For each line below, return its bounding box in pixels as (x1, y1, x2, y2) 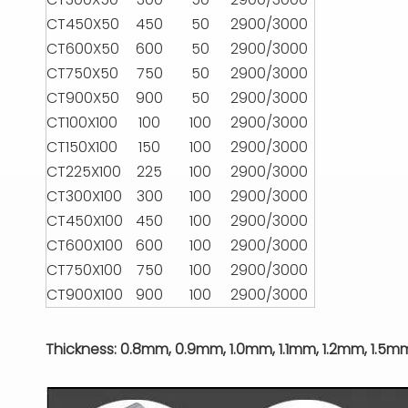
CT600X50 (46, 38, 119, 59)
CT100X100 (46, 112, 117, 133)
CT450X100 (46, 210, 123, 231)
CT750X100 (46, 260, 122, 280)
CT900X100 (46, 284, 123, 305)
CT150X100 (46, 137, 117, 158)
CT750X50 (46, 63, 118, 84)
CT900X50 (46, 87, 119, 108)
